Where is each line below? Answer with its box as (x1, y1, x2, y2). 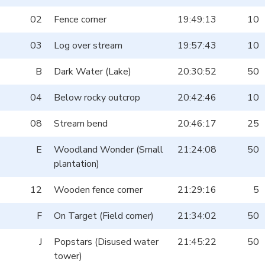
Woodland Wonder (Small (54, 143, 163, 157)
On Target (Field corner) (54, 209, 154, 223)
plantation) (54, 157, 99, 171)
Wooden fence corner (54, 183, 143, 197)
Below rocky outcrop (54, 91, 140, 105)
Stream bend (54, 117, 108, 131)
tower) (54, 250, 82, 263)
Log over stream (54, 39, 122, 53)
